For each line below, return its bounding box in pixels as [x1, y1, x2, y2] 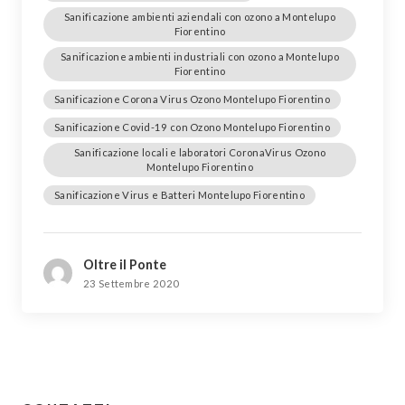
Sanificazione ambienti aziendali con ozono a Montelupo [63, 11, 336, 23]
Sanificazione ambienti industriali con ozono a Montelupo [61, 51, 339, 62]
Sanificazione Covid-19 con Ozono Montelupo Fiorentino [54, 121, 330, 133]
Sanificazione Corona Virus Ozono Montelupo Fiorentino [54, 93, 330, 105]
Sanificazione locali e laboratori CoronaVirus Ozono [73, 146, 326, 158]
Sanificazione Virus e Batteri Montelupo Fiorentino [54, 189, 305, 201]
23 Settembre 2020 [83, 278, 180, 289]
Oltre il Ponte [83, 257, 166, 272]
